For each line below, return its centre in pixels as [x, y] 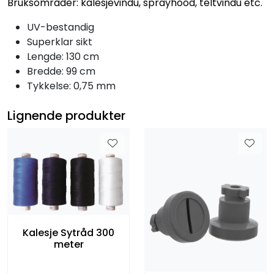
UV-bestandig [61, 27]
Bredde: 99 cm [61, 71]
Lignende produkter [66, 115]
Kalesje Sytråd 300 [68, 232]
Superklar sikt [60, 42]
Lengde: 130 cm [63, 56]
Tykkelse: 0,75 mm [71, 86]
